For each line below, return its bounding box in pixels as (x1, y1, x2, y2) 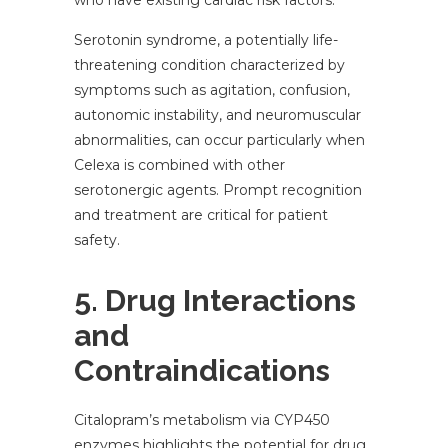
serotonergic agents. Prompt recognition (74, 181, 362, 200)
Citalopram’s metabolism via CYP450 (74, 411, 330, 430)
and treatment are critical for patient (74, 206, 328, 225)
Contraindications (74, 353, 330, 389)
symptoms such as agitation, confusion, (74, 81, 350, 100)
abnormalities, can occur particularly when (74, 131, 365, 150)
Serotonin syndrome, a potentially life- (74, 31, 338, 50)
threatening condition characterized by (74, 56, 345, 75)
